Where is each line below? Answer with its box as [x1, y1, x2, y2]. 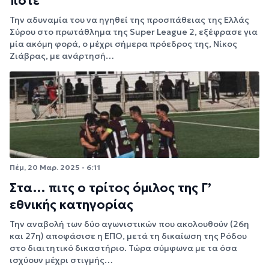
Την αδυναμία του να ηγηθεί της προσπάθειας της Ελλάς [10, 14, 249, 25]
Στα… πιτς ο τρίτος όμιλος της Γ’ [10, 180, 211, 196]
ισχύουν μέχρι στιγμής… [10, 255, 113, 266]
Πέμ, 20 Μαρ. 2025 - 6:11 [10, 162, 100, 172]
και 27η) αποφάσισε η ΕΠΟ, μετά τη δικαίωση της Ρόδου [10, 231, 247, 242]
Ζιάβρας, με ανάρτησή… [10, 50, 114, 61]
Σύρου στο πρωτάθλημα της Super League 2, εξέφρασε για [10, 26, 258, 37]
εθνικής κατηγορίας [10, 197, 133, 213]
